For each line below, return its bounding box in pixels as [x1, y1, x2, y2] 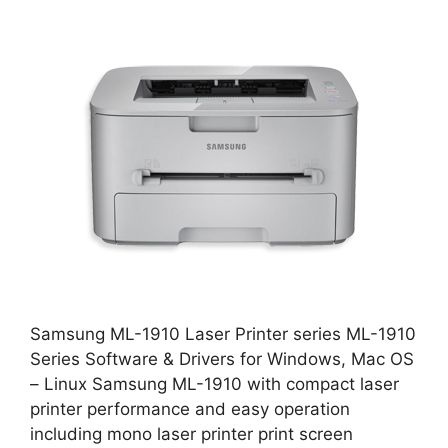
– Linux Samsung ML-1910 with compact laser [30, 373, 399, 394]
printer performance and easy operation [30, 398, 350, 419]
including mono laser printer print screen [30, 423, 353, 444]
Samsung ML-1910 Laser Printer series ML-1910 [30, 323, 416, 344]
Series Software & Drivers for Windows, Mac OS [30, 348, 414, 369]
